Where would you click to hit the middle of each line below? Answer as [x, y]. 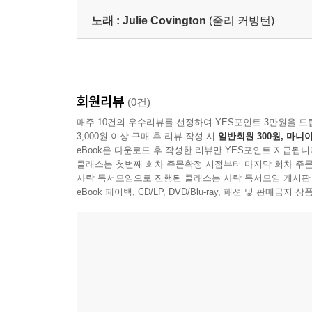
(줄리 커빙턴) [242, 21]
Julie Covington [164, 21]
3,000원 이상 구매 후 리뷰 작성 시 [147, 136]
